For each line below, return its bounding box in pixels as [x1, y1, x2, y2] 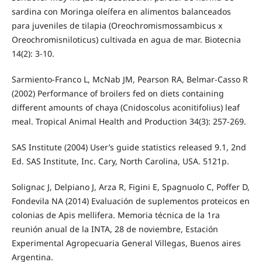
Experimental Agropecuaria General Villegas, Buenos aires [11, 237, 241, 249]
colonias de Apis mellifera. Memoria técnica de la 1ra [11, 209, 220, 220]
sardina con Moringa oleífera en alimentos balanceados [11, 5, 231, 17]
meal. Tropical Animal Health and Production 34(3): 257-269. [11, 115, 246, 127]
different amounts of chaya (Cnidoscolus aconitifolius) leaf [11, 101, 240, 113]
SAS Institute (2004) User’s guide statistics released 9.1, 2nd [11, 141, 246, 153]
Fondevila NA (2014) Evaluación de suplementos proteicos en [11, 195, 250, 206]
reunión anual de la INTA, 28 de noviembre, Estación [11, 223, 218, 235]
